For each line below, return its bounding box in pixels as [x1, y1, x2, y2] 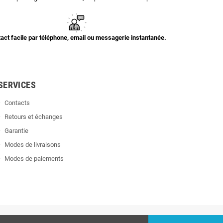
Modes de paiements [4, 155, 64, 162]
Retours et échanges [4, 113, 63, 120]
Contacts [4, 99, 30, 107]
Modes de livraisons [4, 141, 61, 148]
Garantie [4, 127, 28, 134]
